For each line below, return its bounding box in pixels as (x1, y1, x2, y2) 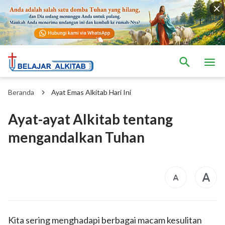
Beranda (8, 87, 34, 96)
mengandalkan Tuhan (8, 128, 145, 146)
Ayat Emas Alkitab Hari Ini (51, 87, 131, 96)
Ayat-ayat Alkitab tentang (8, 110, 173, 128)
